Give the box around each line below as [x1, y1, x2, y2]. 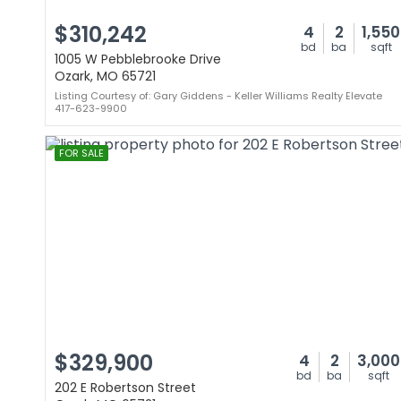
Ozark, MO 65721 [55, 67, 156, 85]
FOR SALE [59, 146, 104, 160]
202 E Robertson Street [55, 379, 196, 397]
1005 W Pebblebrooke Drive [55, 50, 221, 68]
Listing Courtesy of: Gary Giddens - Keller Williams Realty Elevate [55, 89, 382, 103]
